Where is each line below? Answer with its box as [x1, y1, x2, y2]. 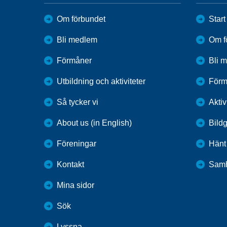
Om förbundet [57, 15, 105, 24]
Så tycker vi [57, 98, 98, 107]
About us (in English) [57, 119, 132, 128]
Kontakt [57, 160, 84, 169]
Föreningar [57, 139, 96, 148]
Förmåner [57, 56, 92, 65]
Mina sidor [57, 181, 94, 190]
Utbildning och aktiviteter [57, 77, 145, 86]
